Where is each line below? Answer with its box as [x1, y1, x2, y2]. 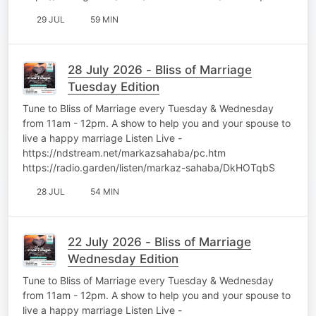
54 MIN [90, 186, 119, 197]
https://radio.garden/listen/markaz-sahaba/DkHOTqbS [23, 161, 275, 174]
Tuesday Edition [68, 79, 159, 94]
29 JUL [37, 13, 65, 25]
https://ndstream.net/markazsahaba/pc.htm [23, 146, 226, 159]
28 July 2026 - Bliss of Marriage [68, 62, 252, 77]
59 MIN [90, 13, 119, 25]
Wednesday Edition [68, 251, 178, 266]
